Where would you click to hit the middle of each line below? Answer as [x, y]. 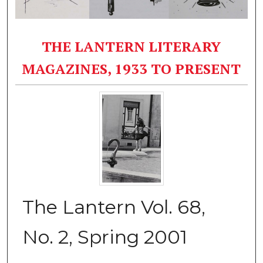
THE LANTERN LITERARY [131, 46]
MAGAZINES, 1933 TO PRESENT [131, 68]
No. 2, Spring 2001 [105, 237]
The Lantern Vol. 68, [114, 207]
